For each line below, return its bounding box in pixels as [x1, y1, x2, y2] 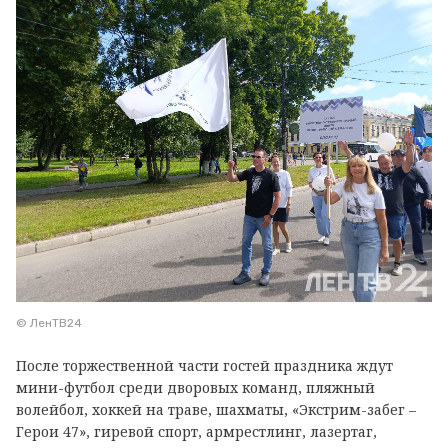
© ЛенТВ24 [16, 316, 82, 331]
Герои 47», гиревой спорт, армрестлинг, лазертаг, [16, 422, 377, 442]
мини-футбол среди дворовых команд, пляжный [16, 378, 375, 398]
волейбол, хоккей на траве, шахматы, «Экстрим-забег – [16, 400, 416, 420]
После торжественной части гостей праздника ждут [16, 356, 393, 376]
